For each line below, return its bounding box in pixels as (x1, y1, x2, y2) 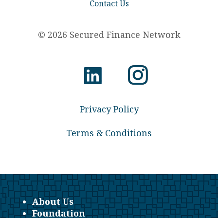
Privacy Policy (79, 103, 139, 115)
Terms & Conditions (66, 127, 152, 139)
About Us (32, 195, 73, 207)
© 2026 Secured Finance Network (37, 28, 181, 40)
